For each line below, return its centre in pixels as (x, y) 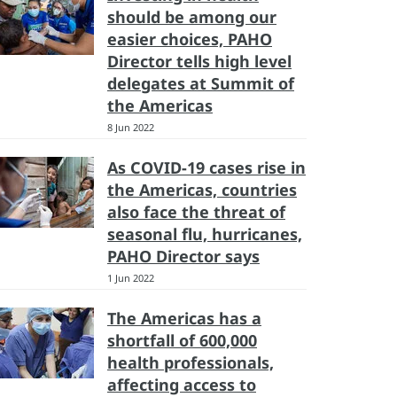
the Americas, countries (202, 190)
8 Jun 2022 (131, 127)
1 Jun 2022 (131, 278)
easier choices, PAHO (190, 39)
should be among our (192, 17)
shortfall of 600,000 (182, 340)
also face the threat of (196, 212)
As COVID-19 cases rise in (206, 167)
